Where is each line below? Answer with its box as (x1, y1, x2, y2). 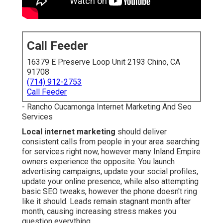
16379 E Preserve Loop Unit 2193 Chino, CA (27, 57, 180, 67)
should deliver (115, 127, 167, 137)
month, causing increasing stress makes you (22, 207, 176, 217)
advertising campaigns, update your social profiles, (22, 167, 198, 177)
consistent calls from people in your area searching (22, 137, 200, 147)
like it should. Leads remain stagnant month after (22, 197, 191, 207)
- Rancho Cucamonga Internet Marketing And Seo (22, 102, 192, 112)
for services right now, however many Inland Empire (22, 147, 201, 157)
